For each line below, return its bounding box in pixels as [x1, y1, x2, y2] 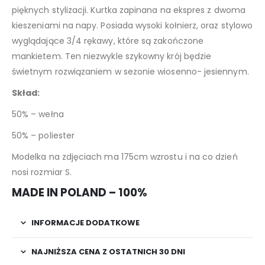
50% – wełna [12, 108, 64, 120]
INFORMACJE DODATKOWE [31, 216, 140, 228]
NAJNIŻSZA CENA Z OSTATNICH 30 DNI [31, 245, 185, 257]
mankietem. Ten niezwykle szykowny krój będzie [12, 50, 212, 62]
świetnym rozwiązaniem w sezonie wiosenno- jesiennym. [12, 65, 249, 77]
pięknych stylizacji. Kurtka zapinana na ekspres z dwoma [12, 4, 245, 16]
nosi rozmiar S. [12, 166, 72, 178]
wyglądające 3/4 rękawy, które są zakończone [12, 34, 204, 47]
